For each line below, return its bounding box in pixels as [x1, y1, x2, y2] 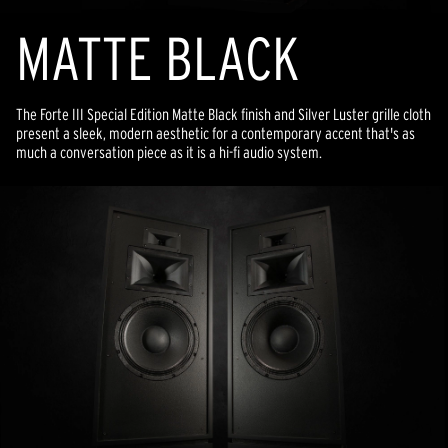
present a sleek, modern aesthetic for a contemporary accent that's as [16, 124, 415, 142]
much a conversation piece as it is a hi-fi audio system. [16, 143, 322, 161]
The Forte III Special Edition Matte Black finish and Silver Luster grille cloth [16, 105, 431, 123]
